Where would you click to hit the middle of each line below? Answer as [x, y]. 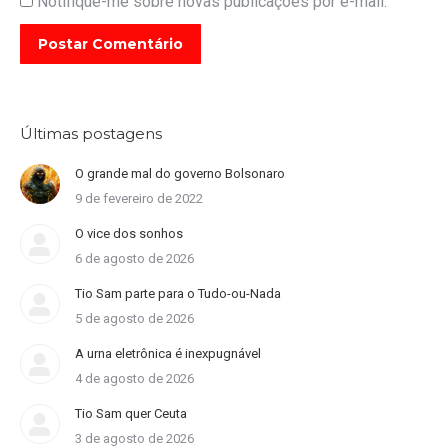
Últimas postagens [91, 133]
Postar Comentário [110, 44]
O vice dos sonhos [129, 233]
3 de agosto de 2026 [134, 438]
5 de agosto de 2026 [134, 318]
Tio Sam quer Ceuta [131, 413]
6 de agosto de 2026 [134, 258]
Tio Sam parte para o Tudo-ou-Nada [178, 293]
